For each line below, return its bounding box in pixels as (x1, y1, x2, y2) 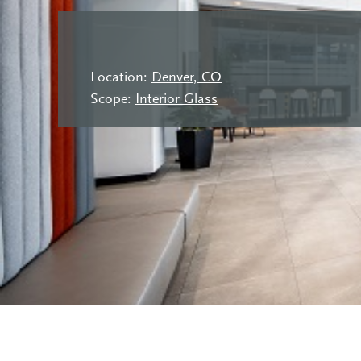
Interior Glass (135, 93, 218, 108)
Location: (90, 71, 151, 86)
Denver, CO (151, 71, 222, 86)
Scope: (90, 93, 135, 108)
